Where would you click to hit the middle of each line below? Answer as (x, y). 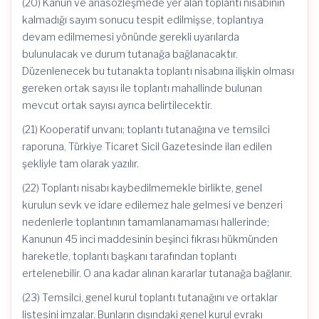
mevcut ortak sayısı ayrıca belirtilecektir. (117, 105)
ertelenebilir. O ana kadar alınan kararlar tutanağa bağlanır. (157, 273)
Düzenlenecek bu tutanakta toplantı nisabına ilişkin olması (158, 71)
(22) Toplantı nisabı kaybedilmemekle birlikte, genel (142, 188)
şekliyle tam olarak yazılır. (80, 163)
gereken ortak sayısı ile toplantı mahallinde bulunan (142, 88)
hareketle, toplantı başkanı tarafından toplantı (129, 256)
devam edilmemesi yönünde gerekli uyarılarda (131, 37)
